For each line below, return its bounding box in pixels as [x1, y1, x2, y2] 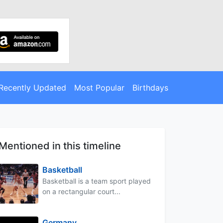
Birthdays [132, 82, 168, 93]
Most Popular [74, 82, 124, 93]
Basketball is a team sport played [42, 176, 151, 185]
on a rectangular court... [42, 187, 120, 196]
